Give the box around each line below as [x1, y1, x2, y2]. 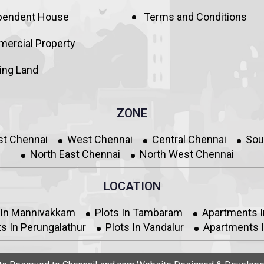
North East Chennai [30, 148, 120, 160]
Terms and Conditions [144, 11, 247, 23]
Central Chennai [152, 133, 226, 146]
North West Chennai [140, 148, 234, 160]
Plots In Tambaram [94, 206, 183, 219]
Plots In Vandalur [105, 221, 184, 233]
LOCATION [103, 179, 161, 193]
